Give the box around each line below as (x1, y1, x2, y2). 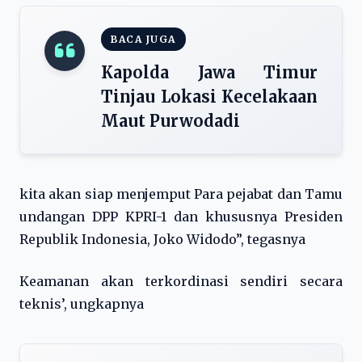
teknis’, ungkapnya (19, 296, 144, 312)
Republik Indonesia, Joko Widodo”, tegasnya (19, 231, 305, 247)
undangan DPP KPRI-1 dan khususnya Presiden (19, 208, 343, 225)
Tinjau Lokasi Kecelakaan (101, 86, 318, 107)
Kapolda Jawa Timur (101, 62, 318, 82)
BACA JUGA (111, 33, 176, 45)
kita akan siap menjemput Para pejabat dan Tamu (19, 186, 343, 202)
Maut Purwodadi (101, 111, 240, 131)
